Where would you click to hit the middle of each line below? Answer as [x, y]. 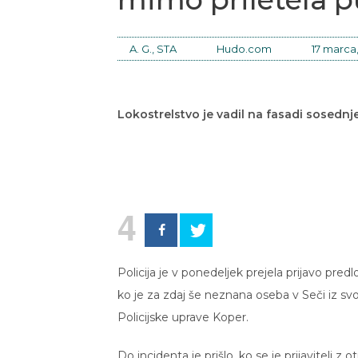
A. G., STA [153, 49]
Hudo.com [244, 49]
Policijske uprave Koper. [183, 318]
